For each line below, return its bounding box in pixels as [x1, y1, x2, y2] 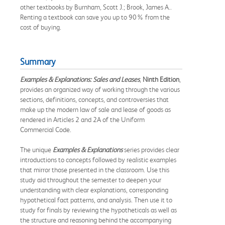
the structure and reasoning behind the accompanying [20, 215, 171, 224]
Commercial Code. [20, 125, 71, 134]
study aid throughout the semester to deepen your [20, 175, 161, 184]
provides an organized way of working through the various [20, 85, 180, 93]
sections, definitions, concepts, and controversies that [20, 95, 169, 103]
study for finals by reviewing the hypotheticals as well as [20, 205, 177, 214]
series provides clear [124, 145, 179, 154]
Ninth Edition [143, 75, 179, 83]
